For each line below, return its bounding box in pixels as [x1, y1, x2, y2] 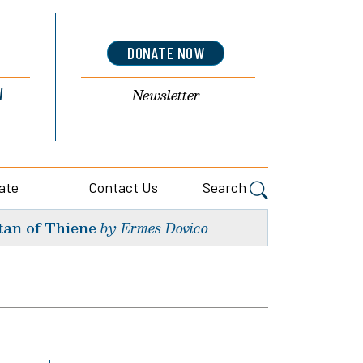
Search [202, 178, 250, 197]
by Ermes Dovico [100, 216, 209, 239]
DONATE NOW [127, 43, 205, 63]
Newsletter [131, 84, 200, 107]
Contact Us [88, 178, 158, 197]
